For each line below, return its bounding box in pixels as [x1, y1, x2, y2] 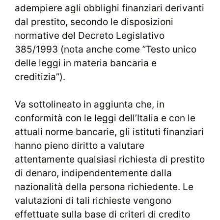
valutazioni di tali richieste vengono [15, 195, 171, 206]
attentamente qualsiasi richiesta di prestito [15, 154, 205, 165]
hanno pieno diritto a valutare [15, 140, 144, 151]
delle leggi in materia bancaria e [15, 57, 157, 69]
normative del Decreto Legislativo [15, 29, 165, 41]
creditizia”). [15, 71, 65, 82]
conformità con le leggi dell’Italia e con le [15, 112, 195, 124]
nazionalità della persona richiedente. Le [15, 181, 193, 192]
